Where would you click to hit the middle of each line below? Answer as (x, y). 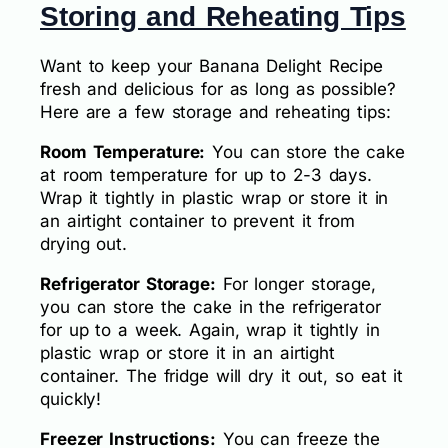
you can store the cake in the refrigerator (210, 306)
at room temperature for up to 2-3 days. (206, 174)
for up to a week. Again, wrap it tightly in (210, 329)
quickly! (71, 398)
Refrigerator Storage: (128, 283)
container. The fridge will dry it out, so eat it (222, 375)
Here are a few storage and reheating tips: (215, 111)
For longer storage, (295, 283)
